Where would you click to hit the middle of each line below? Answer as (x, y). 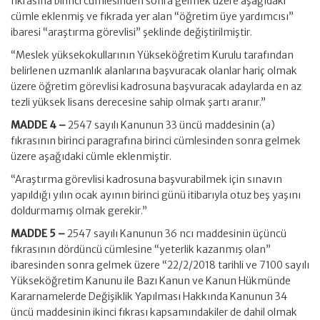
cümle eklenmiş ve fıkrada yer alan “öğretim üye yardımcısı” (152, 16)
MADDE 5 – (39, 234)
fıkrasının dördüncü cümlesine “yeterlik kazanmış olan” (141, 249)
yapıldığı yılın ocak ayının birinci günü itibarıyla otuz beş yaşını (156, 195)
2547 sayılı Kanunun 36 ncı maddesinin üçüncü (177, 234)
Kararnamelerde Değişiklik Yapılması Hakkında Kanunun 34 (149, 296)
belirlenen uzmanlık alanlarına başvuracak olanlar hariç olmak (154, 71)
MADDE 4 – (39, 125)
